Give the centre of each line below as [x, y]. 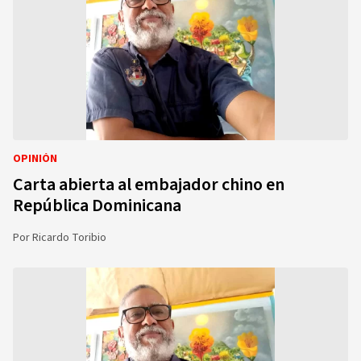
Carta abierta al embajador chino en [149, 185]
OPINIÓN [35, 159]
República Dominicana [97, 205]
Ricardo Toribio [69, 238]
